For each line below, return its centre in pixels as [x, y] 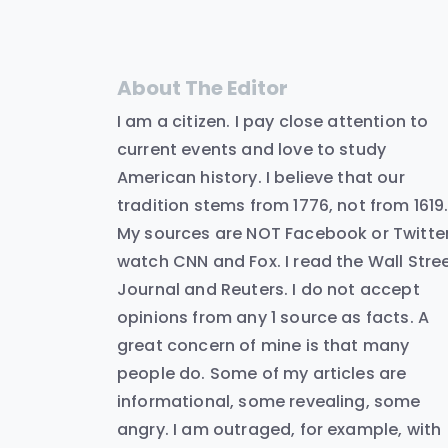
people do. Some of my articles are [262, 374]
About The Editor [202, 88]
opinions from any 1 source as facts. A [273, 318]
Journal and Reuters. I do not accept [268, 290]
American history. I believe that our [261, 178]
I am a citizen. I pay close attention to [273, 122]
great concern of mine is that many [263, 346]
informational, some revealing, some [269, 402]
